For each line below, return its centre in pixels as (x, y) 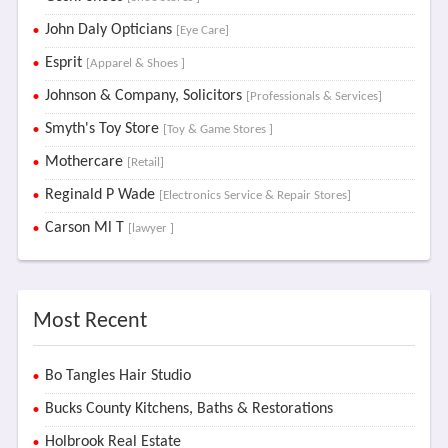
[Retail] (145, 162)
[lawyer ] (150, 228)
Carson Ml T (86, 228)
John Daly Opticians (110, 30)
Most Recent (89, 321)
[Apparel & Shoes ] (135, 63)
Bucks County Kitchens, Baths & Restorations (188, 409)
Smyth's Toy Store (103, 129)
